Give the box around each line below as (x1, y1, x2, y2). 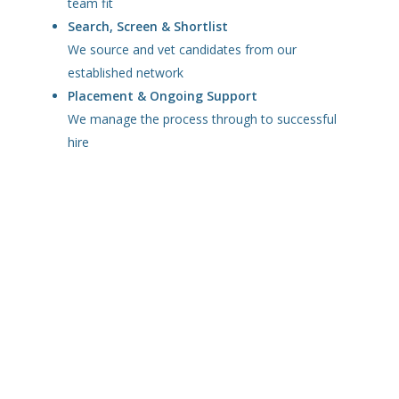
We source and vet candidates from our (68, 40, 297, 58)
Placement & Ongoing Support (68, 86, 258, 104)
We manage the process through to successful (68, 110, 338, 127)
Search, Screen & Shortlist (68, 17, 229, 35)
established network (68, 63, 184, 81)
